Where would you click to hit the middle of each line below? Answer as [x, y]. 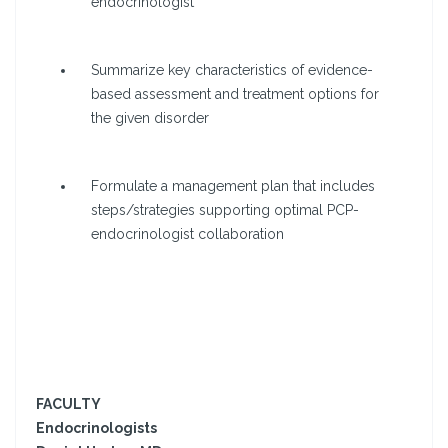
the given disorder [150, 118]
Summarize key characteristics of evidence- [232, 70]
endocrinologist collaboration [187, 234]
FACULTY [68, 404]
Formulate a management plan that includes [233, 186]
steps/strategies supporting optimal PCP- [225, 210]
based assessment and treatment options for [235, 94]
